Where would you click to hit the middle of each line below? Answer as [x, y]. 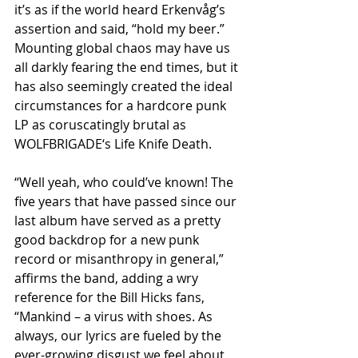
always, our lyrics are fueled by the [119, 336]
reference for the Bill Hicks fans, [111, 297]
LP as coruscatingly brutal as [102, 125]
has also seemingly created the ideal [125, 86]
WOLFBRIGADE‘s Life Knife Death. [113, 144]
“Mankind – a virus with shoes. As [115, 316]
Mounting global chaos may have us [124, 48]
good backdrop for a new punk [108, 240]
